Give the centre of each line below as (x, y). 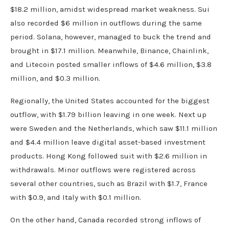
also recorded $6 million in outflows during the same (106, 23)
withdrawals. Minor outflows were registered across (103, 169)
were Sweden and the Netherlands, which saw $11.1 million (114, 128)
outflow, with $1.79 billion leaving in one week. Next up (108, 114)
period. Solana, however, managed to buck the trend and (111, 37)
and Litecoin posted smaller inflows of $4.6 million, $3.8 (111, 64)
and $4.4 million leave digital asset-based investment (108, 142)
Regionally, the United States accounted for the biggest (110, 100)
